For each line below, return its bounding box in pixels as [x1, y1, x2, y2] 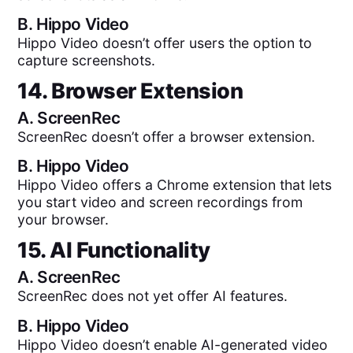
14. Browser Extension [17, 77, 243, 104]
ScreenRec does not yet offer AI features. [17, 288, 288, 305]
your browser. [17, 211, 110, 229]
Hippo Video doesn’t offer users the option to [17, 35, 313, 52]
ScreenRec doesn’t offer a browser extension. [17, 128, 316, 145]
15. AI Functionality [17, 236, 210, 263]
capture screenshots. [17, 52, 156, 69]
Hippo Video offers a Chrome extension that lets [17, 176, 333, 194]
